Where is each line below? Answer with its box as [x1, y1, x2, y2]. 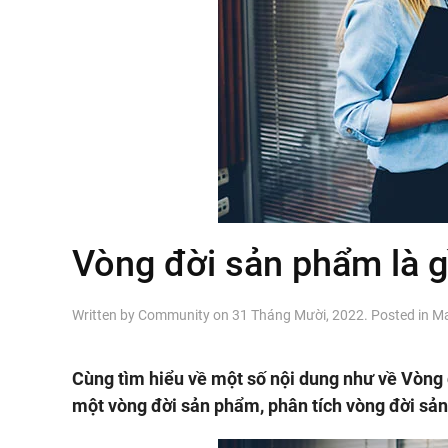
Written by [72, 307, 138, 323]
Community [138, 307, 210, 323]
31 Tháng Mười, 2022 [232, 307, 364, 323]
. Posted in [364, 307, 432, 323]
